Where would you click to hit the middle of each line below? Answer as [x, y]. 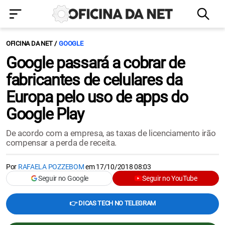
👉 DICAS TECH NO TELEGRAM [113, 203]
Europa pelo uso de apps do [97, 97]
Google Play [45, 114]
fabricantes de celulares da [94, 80]
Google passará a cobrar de [95, 63]
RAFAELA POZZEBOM [51, 167]
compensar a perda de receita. [62, 143]
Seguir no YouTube [170, 178]
